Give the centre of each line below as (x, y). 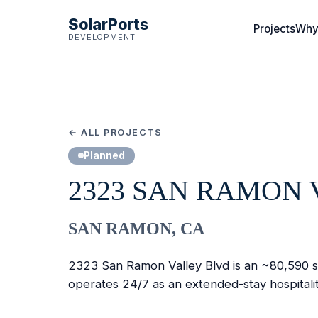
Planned (104, 155)
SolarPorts (108, 24)
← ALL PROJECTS (115, 132)
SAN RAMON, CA (136, 229)
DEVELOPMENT (102, 37)
